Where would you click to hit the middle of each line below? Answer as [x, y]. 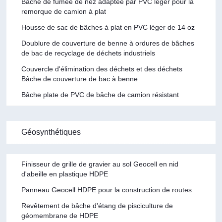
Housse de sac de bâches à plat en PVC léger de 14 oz [108, 27]
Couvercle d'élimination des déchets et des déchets [102, 69]
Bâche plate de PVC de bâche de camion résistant [100, 94]
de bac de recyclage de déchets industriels [88, 53]
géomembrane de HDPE [60, 215]
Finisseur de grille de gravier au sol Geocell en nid [100, 164]
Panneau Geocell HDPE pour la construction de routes [107, 190]
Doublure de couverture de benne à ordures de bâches [108, 43]
